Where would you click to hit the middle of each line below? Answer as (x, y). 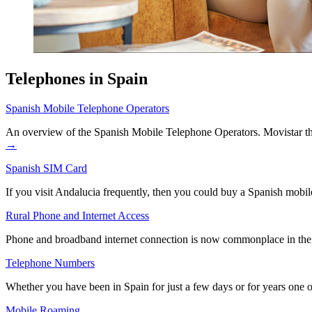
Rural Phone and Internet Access (77, 216)
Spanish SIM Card (46, 169)
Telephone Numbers (50, 263)
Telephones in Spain (77, 79)
